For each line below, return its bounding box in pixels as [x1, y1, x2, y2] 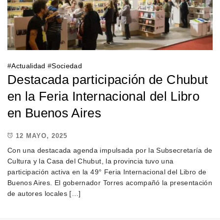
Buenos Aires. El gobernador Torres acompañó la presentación [7, 179, 213, 187]
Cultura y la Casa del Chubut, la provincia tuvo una [7, 157, 174, 165]
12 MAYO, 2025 [16, 132, 67, 139]
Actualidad [11, 62, 46, 70]
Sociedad [52, 62, 82, 70]
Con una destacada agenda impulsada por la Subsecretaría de [7, 146, 213, 155]
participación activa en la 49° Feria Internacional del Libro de [7, 168, 207, 176]
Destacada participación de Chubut [7, 72, 208, 87]
